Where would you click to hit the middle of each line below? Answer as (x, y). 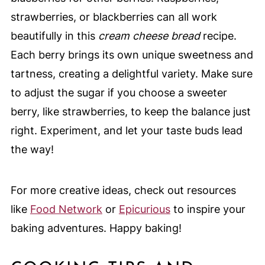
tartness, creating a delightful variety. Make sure (131, 74)
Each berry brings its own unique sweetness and (132, 55)
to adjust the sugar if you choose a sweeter (119, 93)
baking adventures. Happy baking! (96, 228)
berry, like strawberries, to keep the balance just (130, 112)
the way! (32, 150)
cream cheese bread (149, 36)
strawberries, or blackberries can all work (114, 17)
